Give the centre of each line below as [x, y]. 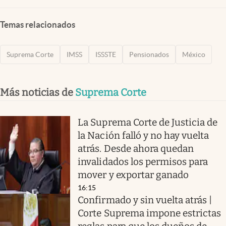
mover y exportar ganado [133, 175]
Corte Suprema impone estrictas [150, 213]
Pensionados [149, 54]
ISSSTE [106, 54]
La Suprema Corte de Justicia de [148, 122]
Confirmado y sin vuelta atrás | [145, 200]
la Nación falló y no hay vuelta [144, 135]
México [194, 54]
